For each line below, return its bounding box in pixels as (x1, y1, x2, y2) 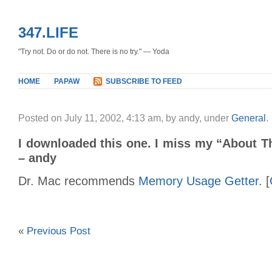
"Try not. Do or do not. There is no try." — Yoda (18, 47, 169, 56)
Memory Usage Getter (138, 174, 259, 188)
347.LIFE (18, 24, 78, 41)
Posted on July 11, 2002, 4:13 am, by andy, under (18, 113, 231, 123)
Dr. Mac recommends (18, 174, 138, 188)
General (231, 113, 266, 123)
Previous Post (27, 225, 90, 237)
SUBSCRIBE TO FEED (106, 77, 182, 86)
